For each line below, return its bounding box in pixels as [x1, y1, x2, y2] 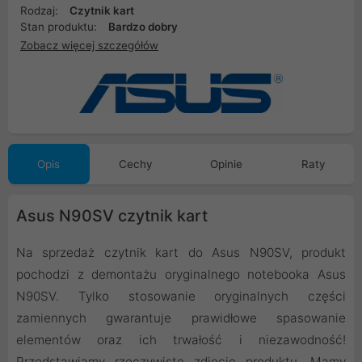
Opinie [210, 158, 243, 171]
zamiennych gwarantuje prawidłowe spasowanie [16, 310, 346, 326]
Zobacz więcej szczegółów [20, 38, 158, 52]
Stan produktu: [20, 20, 100, 33]
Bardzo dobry [108, 20, 178, 33]
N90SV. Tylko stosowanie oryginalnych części [16, 288, 346, 305]
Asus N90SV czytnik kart [16, 206, 208, 226]
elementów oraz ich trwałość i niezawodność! [16, 332, 346, 348]
